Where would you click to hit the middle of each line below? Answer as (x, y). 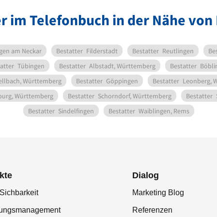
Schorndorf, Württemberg (135, 96)
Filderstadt (102, 51)
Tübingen (31, 66)
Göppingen (122, 81)
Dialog (146, 176)
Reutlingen (178, 51)
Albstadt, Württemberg (122, 66)
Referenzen (152, 210)
